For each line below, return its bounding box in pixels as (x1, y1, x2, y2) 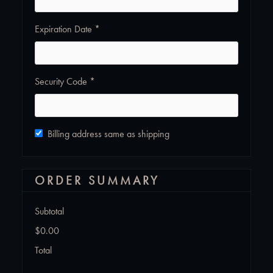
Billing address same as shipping (48, 127, 169, 140)
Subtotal (35, 205, 64, 218)
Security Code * (35, 75, 95, 88)
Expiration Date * (35, 23, 100, 35)
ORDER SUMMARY (35, 172, 160, 188)
